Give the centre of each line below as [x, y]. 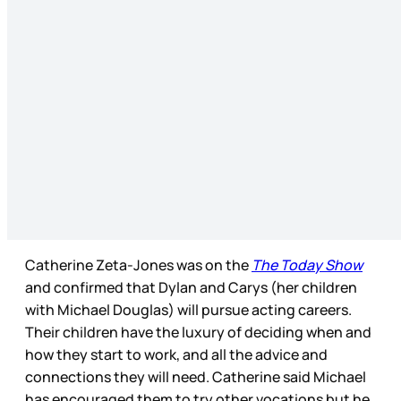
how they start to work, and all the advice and [176, 355]
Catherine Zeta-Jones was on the [137, 265]
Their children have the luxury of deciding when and [198, 333]
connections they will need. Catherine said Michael [196, 377]
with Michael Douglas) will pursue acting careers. [188, 310]
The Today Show [307, 265]
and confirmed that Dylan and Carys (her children [191, 288]
